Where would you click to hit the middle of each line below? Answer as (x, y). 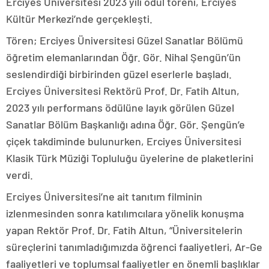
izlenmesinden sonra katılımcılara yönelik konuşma (125, 213)
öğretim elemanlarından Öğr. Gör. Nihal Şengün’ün (123, 57)
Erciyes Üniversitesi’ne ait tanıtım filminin (104, 197)
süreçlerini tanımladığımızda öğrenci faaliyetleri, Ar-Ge (134, 247)
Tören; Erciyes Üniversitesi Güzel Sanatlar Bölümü (125, 41)
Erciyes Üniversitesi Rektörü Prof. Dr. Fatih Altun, (123, 91)
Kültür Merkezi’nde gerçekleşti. (79, 19)
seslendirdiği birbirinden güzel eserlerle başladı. (119, 74)
